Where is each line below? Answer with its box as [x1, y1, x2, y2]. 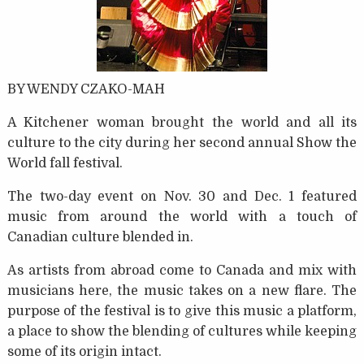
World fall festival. [6, 156, 123, 171]
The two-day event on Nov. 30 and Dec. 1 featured [6, 189, 357, 205]
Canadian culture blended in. [6, 230, 193, 245]
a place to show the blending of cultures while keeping [6, 324, 357, 340]
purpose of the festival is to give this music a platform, [6, 304, 357, 319]
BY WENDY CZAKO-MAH [6, 82, 165, 97]
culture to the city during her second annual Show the [6, 136, 357, 151]
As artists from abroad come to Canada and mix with [6, 263, 357, 279]
